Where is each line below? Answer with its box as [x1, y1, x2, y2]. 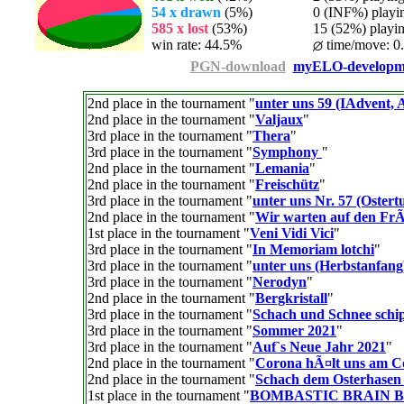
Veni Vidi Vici [250, 225, 334, 241]
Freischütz [255, 177, 319, 192]
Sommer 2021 [252, 323, 336, 338]
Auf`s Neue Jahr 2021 [252, 339, 386, 354]
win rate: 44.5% [151, 37, 242, 52]
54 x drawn [151, 5, 221, 20]
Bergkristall [255, 290, 327, 306]
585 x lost [151, 21, 208, 36]
